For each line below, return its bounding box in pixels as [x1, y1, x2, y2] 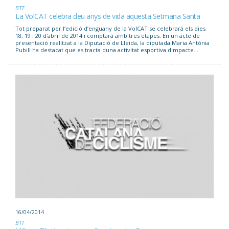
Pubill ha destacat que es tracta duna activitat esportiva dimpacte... [15, 46, 198, 54]
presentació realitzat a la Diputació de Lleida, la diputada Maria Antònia [15, 39, 210, 47]
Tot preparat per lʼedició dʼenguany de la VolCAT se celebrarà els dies [15, 25, 205, 33]
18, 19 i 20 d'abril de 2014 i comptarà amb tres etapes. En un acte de [15, 32, 200, 40]
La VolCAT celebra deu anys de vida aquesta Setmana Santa [15, 11, 200, 21]
